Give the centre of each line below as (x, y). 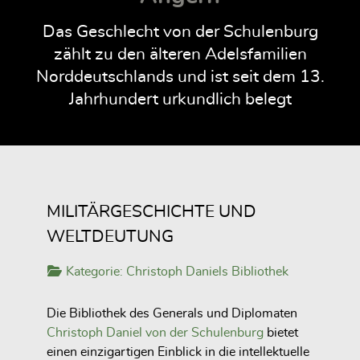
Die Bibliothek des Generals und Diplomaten (172, 313)
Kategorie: (94, 271)
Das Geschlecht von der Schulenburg (180, 31)
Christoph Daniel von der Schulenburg (155, 332)
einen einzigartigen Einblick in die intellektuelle (178, 352)
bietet (281, 332)
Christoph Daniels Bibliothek (207, 271)
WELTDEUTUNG (110, 236)
